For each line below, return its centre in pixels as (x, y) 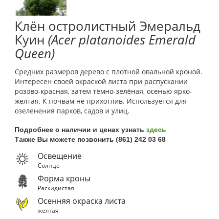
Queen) (35, 53)
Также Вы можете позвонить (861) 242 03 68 (90, 139)
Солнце (49, 165)
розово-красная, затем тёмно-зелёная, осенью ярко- (103, 91)
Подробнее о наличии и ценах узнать (80, 129)
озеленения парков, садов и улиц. (72, 110)
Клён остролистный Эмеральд (108, 26)
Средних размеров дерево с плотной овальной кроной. (109, 71)
